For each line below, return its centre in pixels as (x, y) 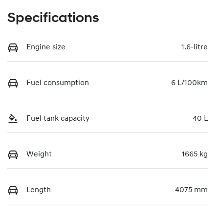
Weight (39, 154)
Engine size (46, 47)
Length (39, 190)
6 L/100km (189, 83)
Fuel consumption (58, 83)
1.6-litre (195, 47)
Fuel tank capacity (58, 119)
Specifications (53, 18)
